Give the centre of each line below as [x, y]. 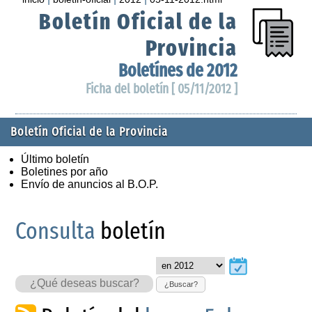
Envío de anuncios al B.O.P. [89, 184]
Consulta [56, 231]
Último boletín [55, 159]
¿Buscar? [181, 284]
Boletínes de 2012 [178, 70]
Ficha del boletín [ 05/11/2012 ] [161, 88]
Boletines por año [64, 171]
